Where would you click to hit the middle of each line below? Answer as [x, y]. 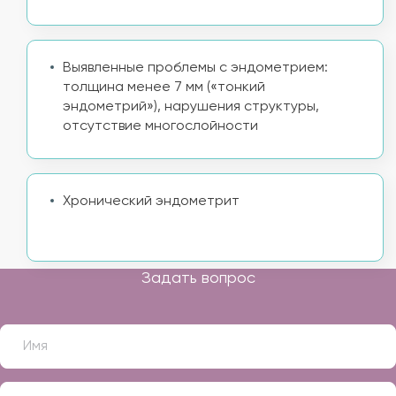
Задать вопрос [198, 278]
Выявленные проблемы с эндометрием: [195, 68]
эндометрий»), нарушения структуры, [191, 107]
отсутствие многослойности [160, 126]
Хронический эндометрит [151, 202]
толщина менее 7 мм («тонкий [164, 88]
